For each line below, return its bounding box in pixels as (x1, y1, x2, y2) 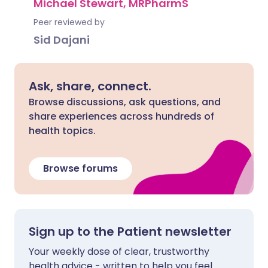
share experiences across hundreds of (29, 109, 214, 123)
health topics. (29, 124, 96, 138)
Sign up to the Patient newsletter (29, 223, 232, 240)
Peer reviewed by (33, 16, 105, 28)
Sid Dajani (33, 32, 90, 47)
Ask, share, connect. (29, 78, 151, 95)
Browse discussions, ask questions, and (29, 95, 221, 109)
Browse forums (43, 162, 118, 175)
